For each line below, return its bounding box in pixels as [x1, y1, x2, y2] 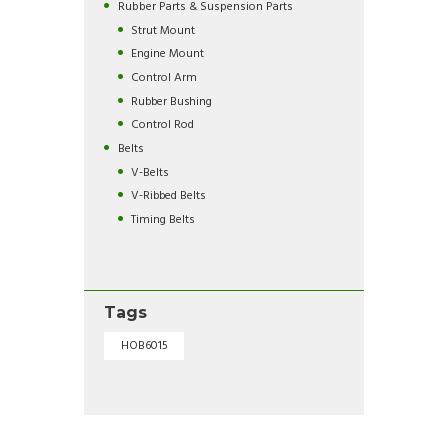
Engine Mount [130, 44, 204, 64]
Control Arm [130, 67, 197, 87]
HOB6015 [120, 336, 168, 357]
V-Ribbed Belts [130, 186, 205, 206]
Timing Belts [130, 209, 194, 229]
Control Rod [130, 115, 194, 135]
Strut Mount [130, 20, 195, 40]
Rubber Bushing [130, 91, 212, 111]
